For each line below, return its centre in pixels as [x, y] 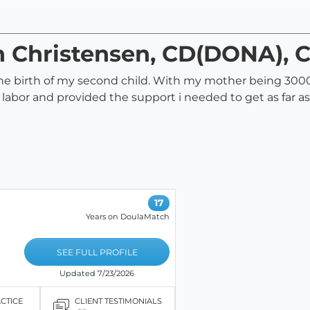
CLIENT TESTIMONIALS [118, 301]
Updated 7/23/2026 [97, 273]
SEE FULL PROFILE [97, 252]
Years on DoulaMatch [128, 216]
